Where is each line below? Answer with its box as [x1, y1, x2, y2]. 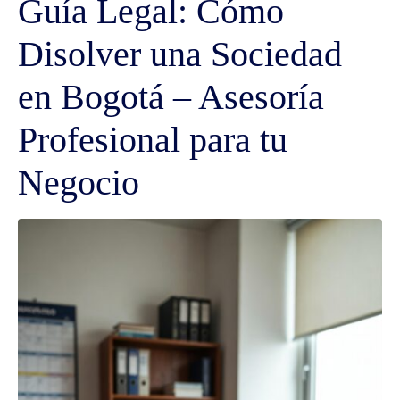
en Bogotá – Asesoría [18, 77, 324, 118]
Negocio [18, 162, 139, 204]
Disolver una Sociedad [18, 34, 342, 75]
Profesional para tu [18, 120, 287, 161]
